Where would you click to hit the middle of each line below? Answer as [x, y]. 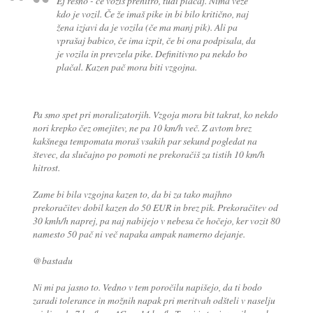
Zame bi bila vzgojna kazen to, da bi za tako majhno [132, 194]
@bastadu [52, 260]
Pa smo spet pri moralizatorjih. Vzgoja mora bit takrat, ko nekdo [155, 114]
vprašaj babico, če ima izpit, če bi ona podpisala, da [156, 40]
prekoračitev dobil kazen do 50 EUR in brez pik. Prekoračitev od [155, 207]
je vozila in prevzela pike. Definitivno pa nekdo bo [152, 53]
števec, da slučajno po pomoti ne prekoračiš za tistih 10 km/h [148, 154]
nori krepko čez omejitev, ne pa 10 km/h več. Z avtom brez [142, 127]
